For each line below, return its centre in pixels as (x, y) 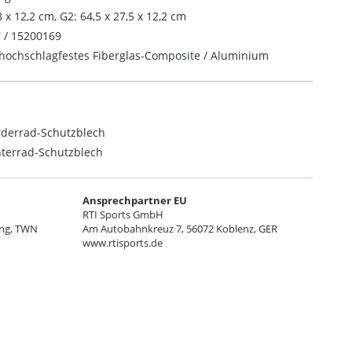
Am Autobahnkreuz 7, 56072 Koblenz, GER (180, 229)
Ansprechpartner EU (135, 201)
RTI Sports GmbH (123, 215)
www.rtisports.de (123, 243)
